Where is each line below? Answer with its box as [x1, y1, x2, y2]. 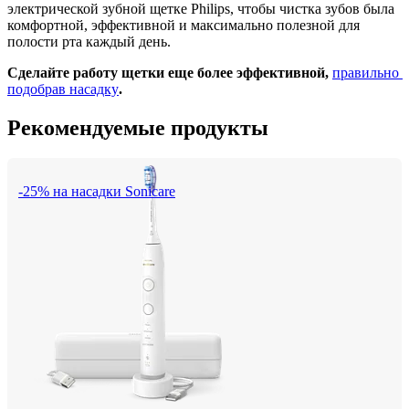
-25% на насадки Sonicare [18, 184, 175, 200]
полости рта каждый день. [7, 33, 171, 49]
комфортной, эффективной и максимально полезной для [7, 16, 360, 33]
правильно [332, 64, 399, 80]
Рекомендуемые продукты [7, 115, 268, 140]
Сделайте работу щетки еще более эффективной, [7, 64, 332, 80]
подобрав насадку [7, 80, 119, 97]
